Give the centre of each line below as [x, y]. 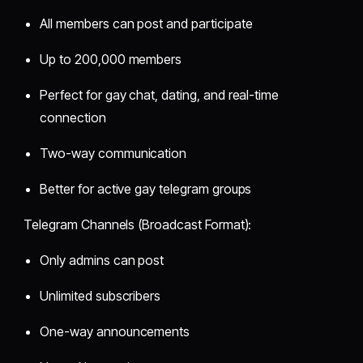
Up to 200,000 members [111, 59]
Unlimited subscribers [100, 295]
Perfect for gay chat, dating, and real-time [160, 94]
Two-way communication [113, 153]
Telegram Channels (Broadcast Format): [138, 224]
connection [73, 117]
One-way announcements [115, 331]
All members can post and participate [146, 23]
